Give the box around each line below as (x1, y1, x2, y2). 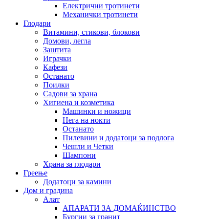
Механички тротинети (63, 10, 138, 19)
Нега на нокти (63, 115, 110, 124)
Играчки (43, 54, 71, 63)
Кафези (43, 63, 67, 71)
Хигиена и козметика (43, 98, 114, 107)
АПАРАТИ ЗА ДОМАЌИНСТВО (63, 203, 176, 212)
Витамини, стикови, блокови (43, 27, 140, 36)
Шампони (63, 151, 96, 159)
